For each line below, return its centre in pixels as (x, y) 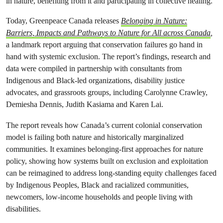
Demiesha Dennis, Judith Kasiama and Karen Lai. (86, 104)
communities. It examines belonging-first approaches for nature (105, 149)
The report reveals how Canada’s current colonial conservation (104, 125)
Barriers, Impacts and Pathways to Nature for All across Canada (108, 33)
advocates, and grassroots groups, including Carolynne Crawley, (107, 92)
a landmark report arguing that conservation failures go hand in (104, 45)
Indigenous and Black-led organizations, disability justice (95, 80)
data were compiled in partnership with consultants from (94, 68)
